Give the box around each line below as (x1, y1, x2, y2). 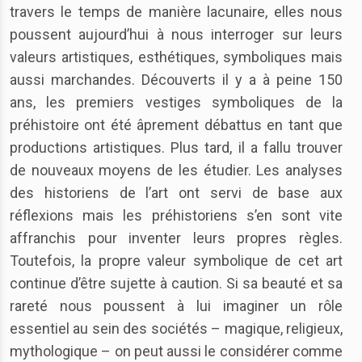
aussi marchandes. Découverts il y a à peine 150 (10, 71, 343, 88)
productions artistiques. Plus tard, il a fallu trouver (10, 139, 343, 156)
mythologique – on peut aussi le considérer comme (10, 343, 343, 360)
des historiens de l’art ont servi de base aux (10, 184, 343, 201)
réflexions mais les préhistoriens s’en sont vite (10, 207, 343, 224)
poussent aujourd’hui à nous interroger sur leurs (10, 26, 343, 43)
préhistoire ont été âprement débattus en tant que (10, 116, 343, 133)
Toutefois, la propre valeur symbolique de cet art (10, 252, 343, 269)
